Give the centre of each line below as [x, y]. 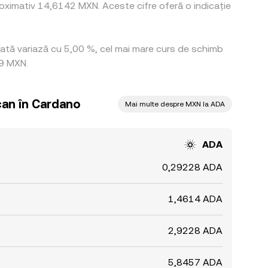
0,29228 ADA [192, 167]
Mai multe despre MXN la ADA [175, 104]
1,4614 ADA [195, 199]
